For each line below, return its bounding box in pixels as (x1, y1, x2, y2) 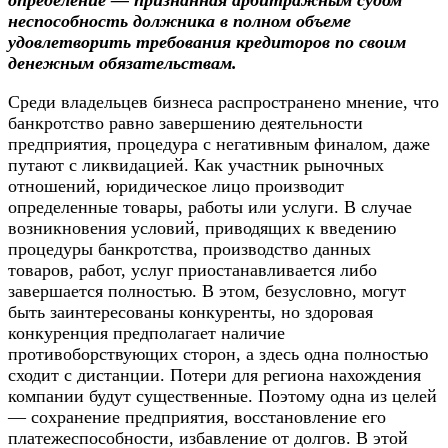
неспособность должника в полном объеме (8, 11, 351, 32)
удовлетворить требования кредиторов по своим (8, 32, 406, 53)
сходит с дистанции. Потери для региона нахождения (8, 365, 421, 386)
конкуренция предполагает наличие (8, 323, 285, 344)
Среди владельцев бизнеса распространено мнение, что (8, 92, 439, 113)
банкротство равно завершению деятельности (8, 113, 363, 134)
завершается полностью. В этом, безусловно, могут (8, 281, 406, 302)
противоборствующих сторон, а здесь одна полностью (8, 344, 428, 365)
